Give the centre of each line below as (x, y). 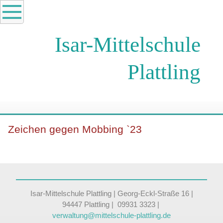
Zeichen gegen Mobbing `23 (75, 130)
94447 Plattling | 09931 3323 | (111, 205)
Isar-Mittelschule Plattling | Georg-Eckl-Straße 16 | (111, 194)
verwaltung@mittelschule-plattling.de (111, 216)
